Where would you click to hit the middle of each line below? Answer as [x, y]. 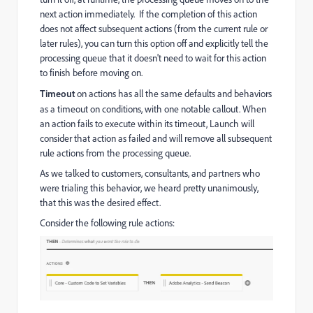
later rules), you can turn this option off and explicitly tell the [154, 44]
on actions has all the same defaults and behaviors [173, 94]
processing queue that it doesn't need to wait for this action [153, 58]
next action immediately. [89, 14]
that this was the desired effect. [102, 203]
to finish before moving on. [91, 73]
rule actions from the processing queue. [115, 153]
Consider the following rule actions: [107, 223]
